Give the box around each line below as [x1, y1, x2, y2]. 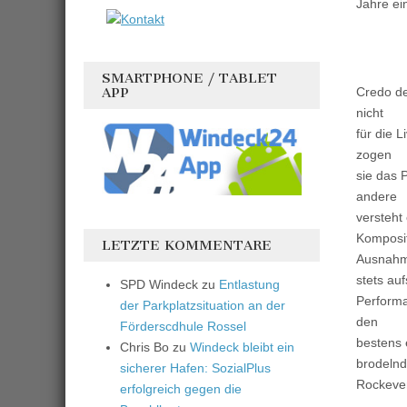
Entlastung [219, 277, 280, 293]
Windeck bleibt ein [190, 340, 294, 355]
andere [356, 189, 397, 203]
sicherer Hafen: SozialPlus [120, 361, 271, 376]
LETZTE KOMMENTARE [102, 237, 272, 254]
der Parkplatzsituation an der [120, 298, 285, 313]
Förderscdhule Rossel [120, 319, 246, 334]
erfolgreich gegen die [120, 382, 242, 397]
